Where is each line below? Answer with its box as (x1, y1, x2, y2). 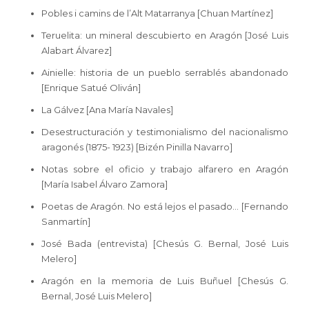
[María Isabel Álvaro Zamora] (41, 178, 168, 190)
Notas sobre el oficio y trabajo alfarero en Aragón (41, 163, 288, 175)
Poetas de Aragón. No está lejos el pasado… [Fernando (41, 200, 288, 212)
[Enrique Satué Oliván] (41, 81, 141, 93)
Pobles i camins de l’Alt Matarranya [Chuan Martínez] (41, 7, 273, 19)
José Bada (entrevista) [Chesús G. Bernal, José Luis (41, 237, 288, 249)
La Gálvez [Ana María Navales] (41, 103, 173, 115)
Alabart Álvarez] (41, 44, 112, 56)
